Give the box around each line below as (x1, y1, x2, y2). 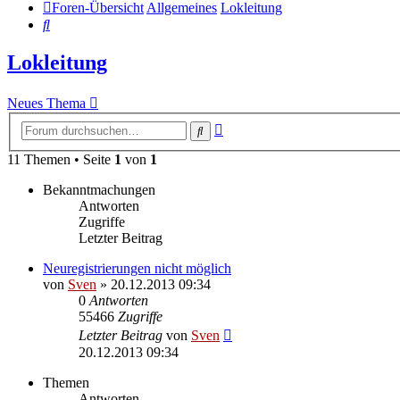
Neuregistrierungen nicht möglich (43, 260, 231, 276)
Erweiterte (222, 118, 280, 134)
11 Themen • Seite (7, 151, 114, 167)
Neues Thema (7, 96, 86, 112)
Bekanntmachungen (43, 181, 155, 197)
